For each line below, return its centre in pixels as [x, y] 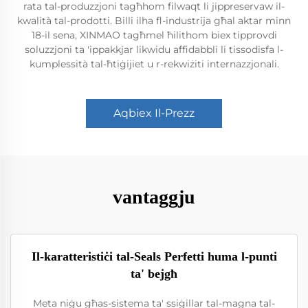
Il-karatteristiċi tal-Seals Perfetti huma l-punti [154, 256]
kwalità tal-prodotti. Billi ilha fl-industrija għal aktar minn [154, 21]
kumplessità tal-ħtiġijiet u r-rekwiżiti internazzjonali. [154, 64]
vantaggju [154, 197]
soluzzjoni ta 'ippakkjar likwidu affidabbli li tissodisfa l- [154, 49]
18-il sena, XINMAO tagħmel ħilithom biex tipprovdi [154, 35]
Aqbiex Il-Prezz [154, 113]
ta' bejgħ [154, 274]
